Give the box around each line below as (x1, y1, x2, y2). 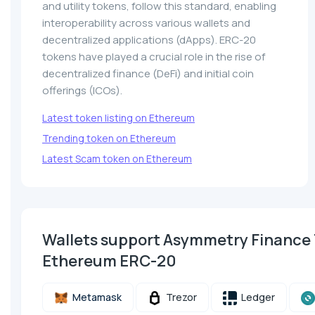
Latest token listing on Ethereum (42, 111, 195, 125)
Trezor (162, 290, 197, 304)
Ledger (237, 290, 275, 304)
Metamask (68, 290, 122, 304)
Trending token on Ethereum (42, 131, 176, 146)
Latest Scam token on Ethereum (42, 152, 192, 166)
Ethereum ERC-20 (42, 250, 176, 272)
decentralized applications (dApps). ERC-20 (42, 32, 256, 48)
